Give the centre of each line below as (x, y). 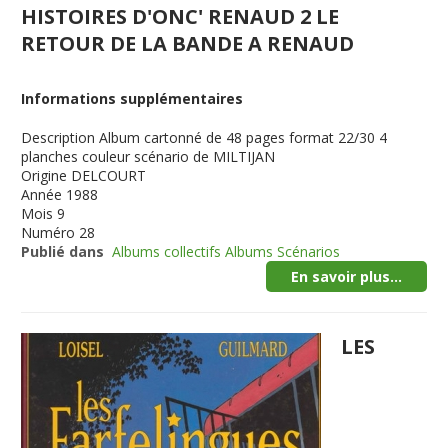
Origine (44, 175)
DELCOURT (109, 175)
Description (58, 137)
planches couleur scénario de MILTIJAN (148, 156)
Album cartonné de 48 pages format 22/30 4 (243, 137)
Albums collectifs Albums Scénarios (226, 251)
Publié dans (63, 251)
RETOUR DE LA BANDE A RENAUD (188, 43)
